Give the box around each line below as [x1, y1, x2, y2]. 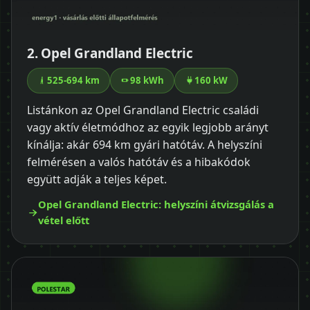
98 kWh [130, 73, 164, 86]
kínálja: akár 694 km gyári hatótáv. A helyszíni [27, 136, 262, 152]
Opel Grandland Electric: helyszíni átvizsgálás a [38, 197, 274, 211]
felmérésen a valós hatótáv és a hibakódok [27, 154, 250, 170]
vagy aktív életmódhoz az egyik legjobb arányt [27, 119, 268, 135]
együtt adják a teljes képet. [27, 171, 167, 187]
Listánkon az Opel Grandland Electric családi [27, 102, 259, 118]
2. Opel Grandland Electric [27, 44, 194, 62]
